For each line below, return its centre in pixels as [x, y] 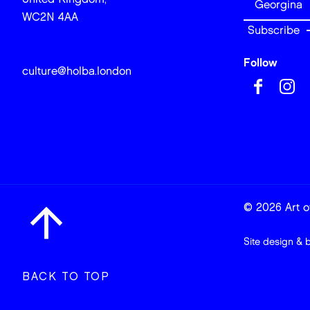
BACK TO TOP [66, 276]
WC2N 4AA [50, 17]
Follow [261, 62]
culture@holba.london [77, 71]
